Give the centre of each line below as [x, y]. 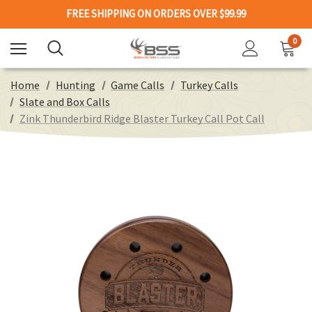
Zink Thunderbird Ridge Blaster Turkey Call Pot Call [142, 118]
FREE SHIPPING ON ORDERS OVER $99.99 [156, 14]
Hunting [75, 85]
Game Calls [138, 85]
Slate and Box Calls [64, 102]
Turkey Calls [209, 85]
